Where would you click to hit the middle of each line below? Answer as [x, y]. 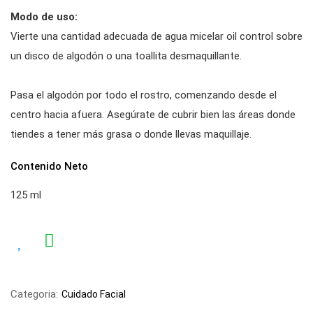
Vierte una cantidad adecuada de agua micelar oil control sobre [156, 36]
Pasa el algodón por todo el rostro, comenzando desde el [144, 95]
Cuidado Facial [94, 294]
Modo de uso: [44, 17]
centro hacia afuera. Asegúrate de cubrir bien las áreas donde [153, 115]
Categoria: [34, 294]
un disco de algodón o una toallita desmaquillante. [126, 56]
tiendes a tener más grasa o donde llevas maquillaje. [131, 134]
